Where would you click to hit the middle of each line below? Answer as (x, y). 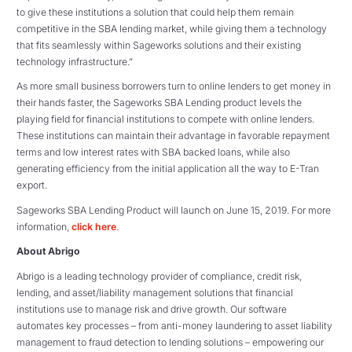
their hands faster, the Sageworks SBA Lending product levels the (159, 103)
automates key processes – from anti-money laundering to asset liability (174, 325)
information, (44, 226)
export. (32, 185)
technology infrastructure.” (75, 61)
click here (94, 226)
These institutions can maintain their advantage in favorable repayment (173, 136)
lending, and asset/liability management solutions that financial (155, 292)
